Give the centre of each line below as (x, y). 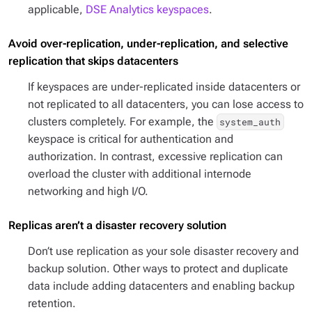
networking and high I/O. (88, 191)
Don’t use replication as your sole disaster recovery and (163, 251)
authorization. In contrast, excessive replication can (155, 156)
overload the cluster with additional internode (140, 174)
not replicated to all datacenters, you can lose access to (166, 104)
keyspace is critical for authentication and (131, 139)
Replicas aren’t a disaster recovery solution (117, 225)
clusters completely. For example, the (122, 122)
